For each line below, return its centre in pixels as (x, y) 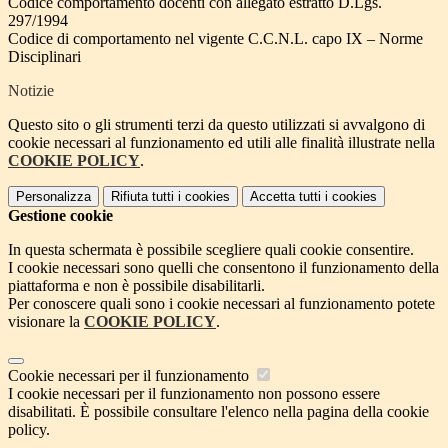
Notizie (31, 91)
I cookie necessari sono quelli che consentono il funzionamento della (223, 268)
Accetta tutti (285, 197)
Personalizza (53, 197)
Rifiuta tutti (142, 197)
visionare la (46, 322)
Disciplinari (44, 57)
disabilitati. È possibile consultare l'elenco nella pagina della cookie (218, 412)
